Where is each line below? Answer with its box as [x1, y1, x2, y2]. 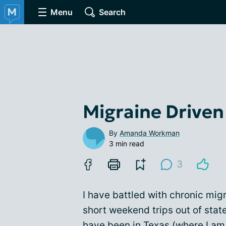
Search [99, 7, 126, 17]
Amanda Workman [120, 129, 180, 137]
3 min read [109, 139, 144, 148]
